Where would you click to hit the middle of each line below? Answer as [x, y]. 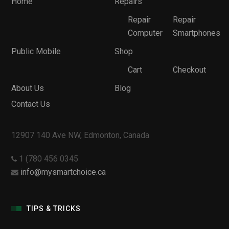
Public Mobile [36, 51]
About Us [28, 88]
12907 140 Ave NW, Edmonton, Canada [81, 135]
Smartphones [196, 33]
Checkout [189, 70]
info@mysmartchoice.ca [63, 172]
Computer [145, 33]
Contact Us [31, 104]
